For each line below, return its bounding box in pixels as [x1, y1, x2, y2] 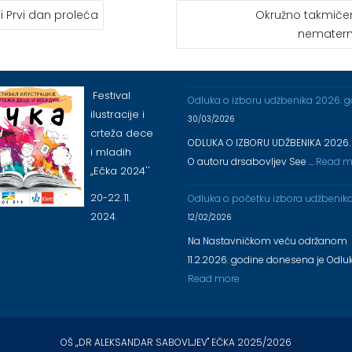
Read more [188, 272, 240, 285]
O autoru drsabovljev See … [188, 155, 316, 168]
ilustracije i [90, 107, 145, 122]
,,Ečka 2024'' [90, 163, 151, 178]
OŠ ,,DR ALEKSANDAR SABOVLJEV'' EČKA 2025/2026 [60, 335, 291, 349]
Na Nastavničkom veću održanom [188, 234, 347, 247]
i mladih [90, 145, 132, 159]
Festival [92, 88, 130, 103]
